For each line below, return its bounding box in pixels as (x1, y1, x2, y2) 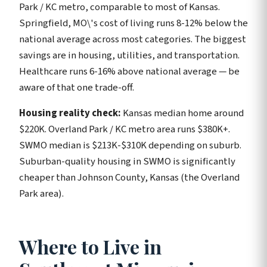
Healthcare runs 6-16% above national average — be (19, 64, 240, 79)
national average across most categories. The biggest (19, 32, 246, 46)
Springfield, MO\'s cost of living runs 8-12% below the (19, 15, 248, 30)
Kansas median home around (121, 105, 244, 120)
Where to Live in (19, 233, 162, 259)
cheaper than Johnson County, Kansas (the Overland (19, 170, 240, 185)
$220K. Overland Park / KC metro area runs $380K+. (19, 122, 230, 136)
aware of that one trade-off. (19, 80, 134, 95)
